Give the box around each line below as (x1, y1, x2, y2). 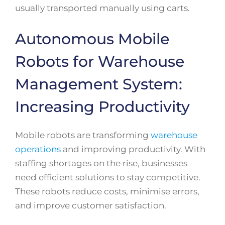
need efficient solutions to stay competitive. (15, 172, 200, 183)
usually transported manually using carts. (15, 3, 190, 13)
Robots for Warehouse (15, 52, 184, 71)
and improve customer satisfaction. (15, 200, 166, 211)
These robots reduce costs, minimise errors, (15, 186, 199, 197)
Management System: (15, 75, 182, 94)
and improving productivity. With (61, 144, 205, 155)
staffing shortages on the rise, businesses (15, 158, 187, 169)
